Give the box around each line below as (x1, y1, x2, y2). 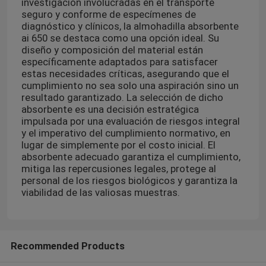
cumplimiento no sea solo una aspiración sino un (21, 80, 239, 92)
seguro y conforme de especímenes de (21, 8, 196, 21)
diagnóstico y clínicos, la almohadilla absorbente (21, 20, 239, 33)
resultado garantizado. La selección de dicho (21, 91, 223, 104)
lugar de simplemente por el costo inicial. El (21, 139, 216, 151)
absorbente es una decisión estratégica (21, 103, 199, 116)
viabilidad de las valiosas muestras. (21, 186, 180, 199)
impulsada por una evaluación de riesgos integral (21, 115, 240, 128)
